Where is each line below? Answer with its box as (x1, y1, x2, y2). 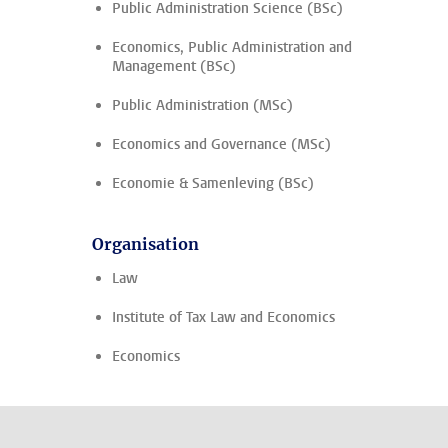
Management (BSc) (112, 57, 236, 76)
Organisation (92, 234, 199, 254)
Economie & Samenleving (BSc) (112, 174, 314, 193)
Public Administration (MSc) (112, 96, 293, 115)
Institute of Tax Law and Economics (112, 308, 335, 327)
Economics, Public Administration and (112, 38, 352, 57)
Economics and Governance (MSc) (112, 135, 331, 154)
